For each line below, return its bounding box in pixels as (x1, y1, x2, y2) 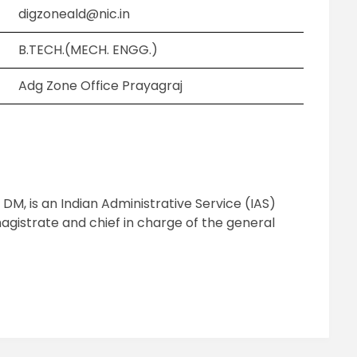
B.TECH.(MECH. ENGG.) (18, 41, 159, 60)
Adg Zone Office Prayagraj (18, 76, 183, 96)
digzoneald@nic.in (18, 5, 131, 24)
